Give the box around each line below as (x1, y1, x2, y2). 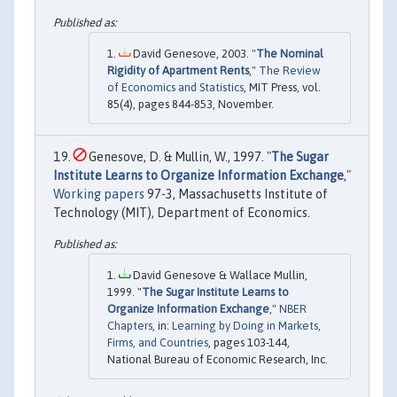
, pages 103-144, (208, 335, 290, 349)
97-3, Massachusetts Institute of (144, 186, 328, 201)
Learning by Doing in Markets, (172, 318, 321, 332)
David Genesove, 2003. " (130, 46, 256, 60)
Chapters (107, 318, 152, 332)
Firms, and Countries (107, 335, 208, 349)
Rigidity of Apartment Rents (107, 63, 249, 77)
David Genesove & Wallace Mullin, (130, 268, 307, 282)
